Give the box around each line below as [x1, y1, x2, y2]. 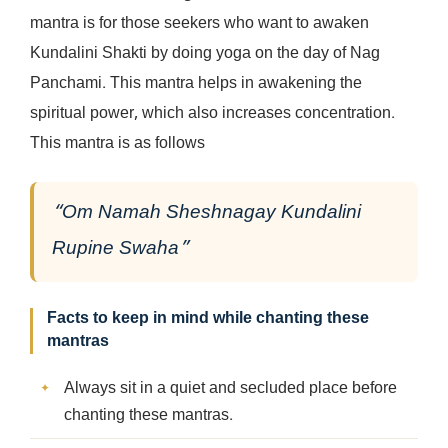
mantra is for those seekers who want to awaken [30, 14, 369, 36]
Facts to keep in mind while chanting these [47, 309, 369, 331]
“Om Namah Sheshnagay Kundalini [52, 201, 361, 227]
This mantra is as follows [30, 134, 205, 156]
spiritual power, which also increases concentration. [30, 104, 395, 126]
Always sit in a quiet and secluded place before [64, 379, 397, 401]
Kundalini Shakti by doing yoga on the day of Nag [30, 44, 380, 66]
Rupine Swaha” [52, 237, 189, 263]
